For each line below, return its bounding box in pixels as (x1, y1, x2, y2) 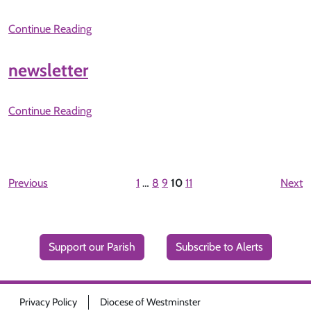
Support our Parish (48, 240, 135, 254)
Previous (8, 176, 48, 190)
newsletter (8, 60, 88, 81)
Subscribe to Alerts (175, 240, 263, 254)
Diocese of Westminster (100, 296, 201, 308)
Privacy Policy (19, 296, 77, 308)
